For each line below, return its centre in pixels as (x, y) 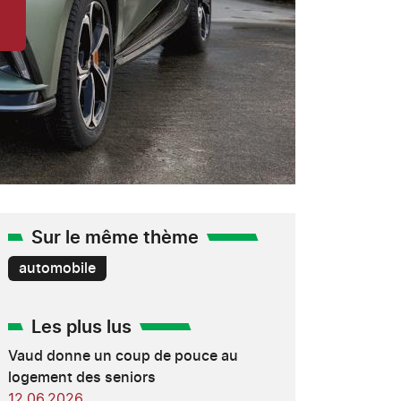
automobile (57, 269)
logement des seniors (81, 378)
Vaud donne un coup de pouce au (123, 356)
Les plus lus (81, 328)
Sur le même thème (115, 238)
